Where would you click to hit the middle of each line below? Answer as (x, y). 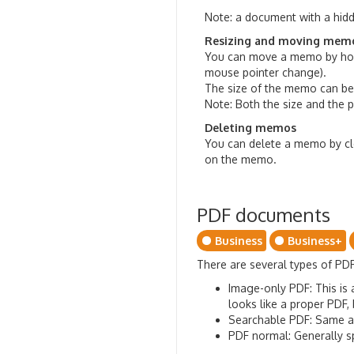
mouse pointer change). (267, 72)
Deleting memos (250, 128)
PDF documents (264, 215)
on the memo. (241, 159)
